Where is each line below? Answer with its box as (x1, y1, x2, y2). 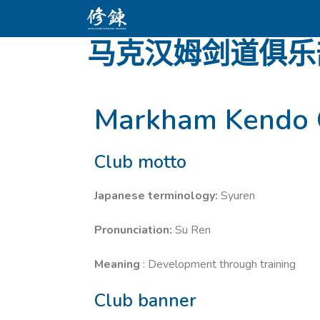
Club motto (94, 150, 186, 174)
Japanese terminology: (94, 188, 218, 204)
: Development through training (140, 256, 296, 272)
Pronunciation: (94, 222, 172, 238)
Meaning (94, 256, 140, 272)
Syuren (218, 188, 255, 204)
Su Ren (172, 222, 211, 238)
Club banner (94, 289, 196, 313)
